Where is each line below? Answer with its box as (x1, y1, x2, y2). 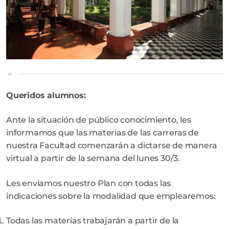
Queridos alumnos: (6, 90, 86, 100)
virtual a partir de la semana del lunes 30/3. (6, 153, 180, 164)
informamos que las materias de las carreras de (6, 128, 199, 138)
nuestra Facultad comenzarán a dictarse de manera (6, 141, 217, 151)
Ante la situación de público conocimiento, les (6, 115, 191, 125)
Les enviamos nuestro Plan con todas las (6, 178, 171, 188)
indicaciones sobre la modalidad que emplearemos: (6, 191, 216, 201)
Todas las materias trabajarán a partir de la (6, 216, 179, 226)
